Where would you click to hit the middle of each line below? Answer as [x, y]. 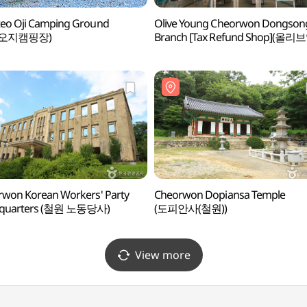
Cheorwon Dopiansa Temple [219, 195]
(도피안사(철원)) [191, 208]
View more [162, 255]
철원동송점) [181, 51]
